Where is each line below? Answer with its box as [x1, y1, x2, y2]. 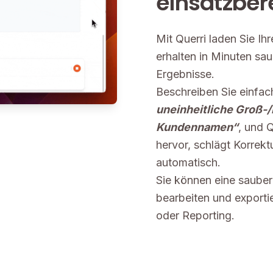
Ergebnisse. [156, 68, 214, 80]
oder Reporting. [156, 209, 235, 222]
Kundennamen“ [156, 121, 238, 133]
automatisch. [156, 156, 221, 169]
